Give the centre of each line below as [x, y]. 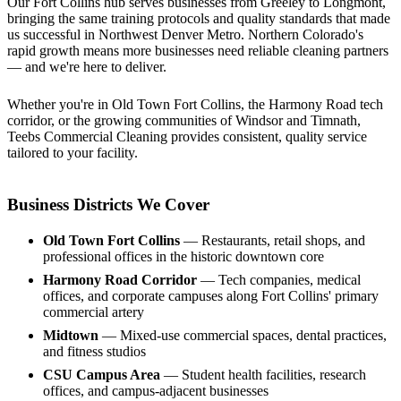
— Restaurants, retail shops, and [273, 240]
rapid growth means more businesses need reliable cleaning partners [198, 51]
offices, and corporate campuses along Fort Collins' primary [211, 295]
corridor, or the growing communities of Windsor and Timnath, [184, 121]
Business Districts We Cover [108, 204]
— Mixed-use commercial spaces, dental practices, [243, 335]
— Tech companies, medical [279, 279]
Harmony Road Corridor [120, 279]
